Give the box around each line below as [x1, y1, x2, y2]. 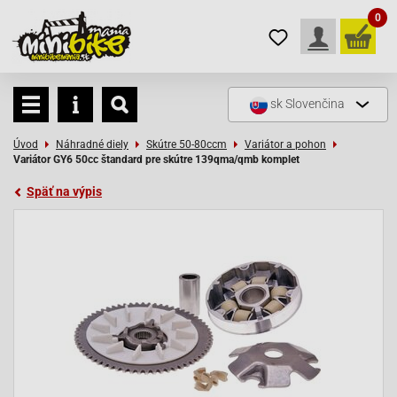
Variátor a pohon [245, 138, 326, 151]
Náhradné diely [56, 138, 128, 151]
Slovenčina [285, 97, 345, 112]
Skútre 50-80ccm [146, 138, 227, 151]
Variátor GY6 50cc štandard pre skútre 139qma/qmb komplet [13, 153, 300, 166]
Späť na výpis [27, 184, 102, 198]
